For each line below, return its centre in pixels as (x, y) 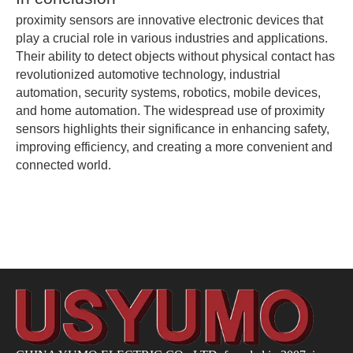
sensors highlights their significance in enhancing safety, (173, 129)
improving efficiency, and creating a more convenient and (174, 147)
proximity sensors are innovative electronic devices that (169, 20)
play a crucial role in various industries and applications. (172, 38)
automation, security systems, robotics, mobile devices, (168, 93)
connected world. (63, 165)
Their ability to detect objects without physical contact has (175, 56)
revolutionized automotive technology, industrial (148, 74)
